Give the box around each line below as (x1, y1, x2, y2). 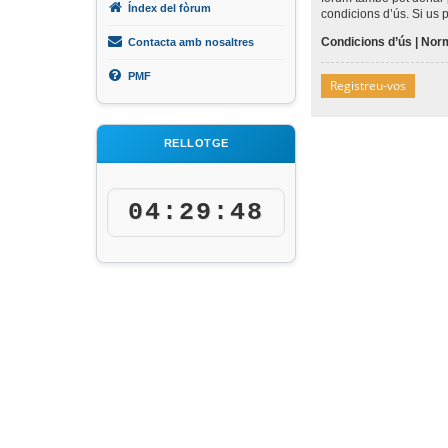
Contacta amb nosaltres (125, 35, 254, 48)
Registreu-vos (330, 77, 406, 95)
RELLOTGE (163, 136, 229, 149)
